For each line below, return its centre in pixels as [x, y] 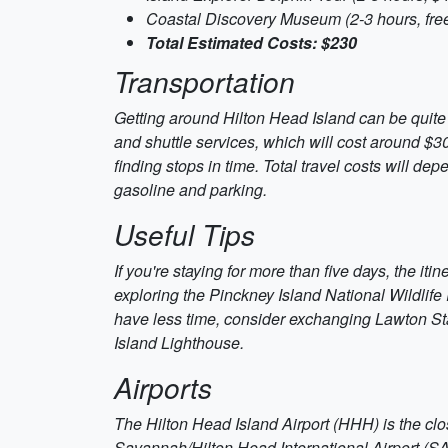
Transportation [204, 81]
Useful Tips [184, 234]
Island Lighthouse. [179, 342]
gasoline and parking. [190, 189]
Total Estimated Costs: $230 [251, 42]
